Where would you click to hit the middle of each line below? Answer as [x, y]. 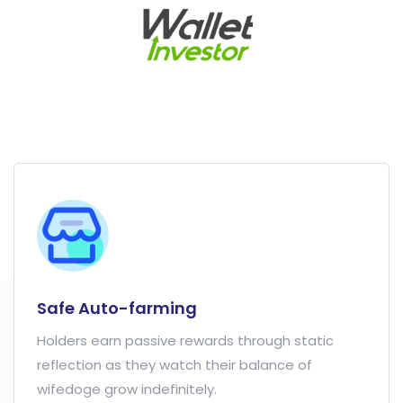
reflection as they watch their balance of [175, 365]
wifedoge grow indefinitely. [127, 389]
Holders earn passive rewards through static [185, 340]
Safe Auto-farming [117, 308]
